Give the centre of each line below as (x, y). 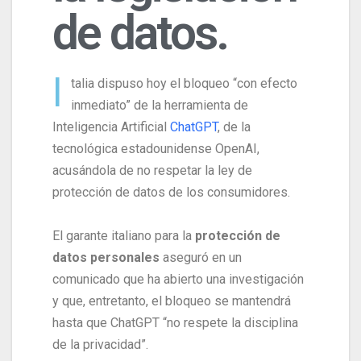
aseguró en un (201, 257)
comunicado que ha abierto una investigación (178, 279)
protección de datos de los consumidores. (171, 192)
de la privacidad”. (100, 344)
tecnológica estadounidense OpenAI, (156, 148)
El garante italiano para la (122, 235)
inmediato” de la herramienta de (160, 105)
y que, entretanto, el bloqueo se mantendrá (172, 301)
